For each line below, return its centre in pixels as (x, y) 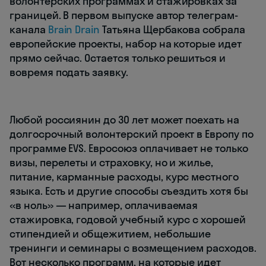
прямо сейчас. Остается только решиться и (118, 58)
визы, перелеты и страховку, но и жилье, (112, 162)
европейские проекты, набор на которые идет (126, 43)
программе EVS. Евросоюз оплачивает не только (129, 148)
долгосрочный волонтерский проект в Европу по (132, 134)
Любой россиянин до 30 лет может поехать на (124, 119)
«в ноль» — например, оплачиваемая (104, 205)
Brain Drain (74, 29)
